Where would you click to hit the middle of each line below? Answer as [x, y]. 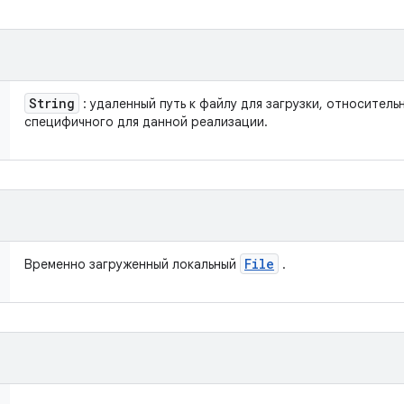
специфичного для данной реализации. [146, 122]
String [52, 103]
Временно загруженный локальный [132, 264]
